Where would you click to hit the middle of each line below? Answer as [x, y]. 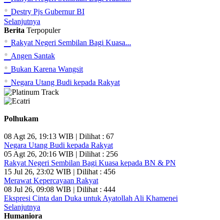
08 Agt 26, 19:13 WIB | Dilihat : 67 [59, 136]
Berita [14, 30]
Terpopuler [43, 30]
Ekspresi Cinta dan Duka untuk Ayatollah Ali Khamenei [91, 198]
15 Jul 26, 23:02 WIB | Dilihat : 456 [60, 171]
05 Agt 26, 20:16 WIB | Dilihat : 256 [61, 154]
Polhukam [21, 118]
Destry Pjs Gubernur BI [48, 11]
